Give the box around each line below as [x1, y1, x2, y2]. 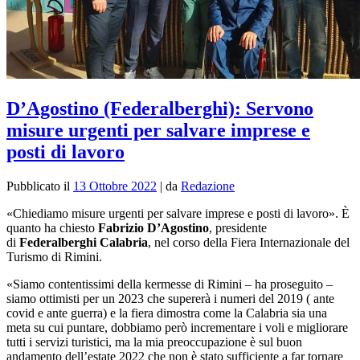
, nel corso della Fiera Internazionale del [148, 235, 350, 249]
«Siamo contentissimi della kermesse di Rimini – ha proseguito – [6, 276, 333, 291]
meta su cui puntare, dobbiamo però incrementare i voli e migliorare [6, 320, 348, 334]
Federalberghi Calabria [19, 235, 148, 249]
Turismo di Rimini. [6, 249, 102, 264]
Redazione [181, 178, 235, 193]
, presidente [209, 220, 267, 235]
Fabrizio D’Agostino [98, 220, 209, 235]
